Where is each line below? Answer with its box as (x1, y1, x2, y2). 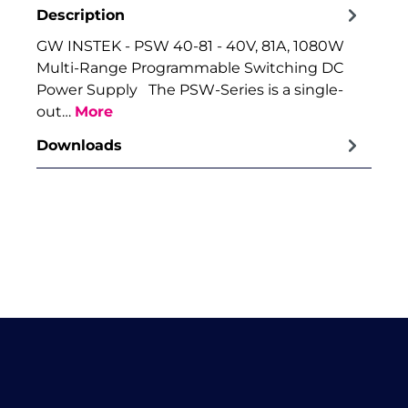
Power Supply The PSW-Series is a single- (36, 81, 343, 98)
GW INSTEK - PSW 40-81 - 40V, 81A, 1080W (36, 37, 344, 55)
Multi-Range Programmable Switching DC (36, 59, 344, 76)
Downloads (36, 136, 122, 154)
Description (36, 5, 125, 24)
